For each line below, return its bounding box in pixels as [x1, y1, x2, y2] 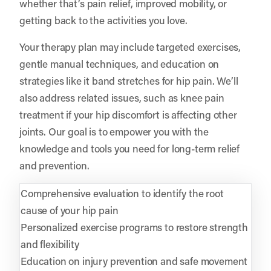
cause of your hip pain [21, 203, 119, 217]
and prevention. [19, 158, 90, 172]
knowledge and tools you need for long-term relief [19, 141, 240, 155]
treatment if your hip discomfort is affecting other [19, 107, 237, 121]
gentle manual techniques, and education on [19, 56, 220, 70]
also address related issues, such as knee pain [19, 90, 224, 104]
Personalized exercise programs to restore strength [21, 220, 248, 233]
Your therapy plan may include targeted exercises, [19, 39, 241, 53]
